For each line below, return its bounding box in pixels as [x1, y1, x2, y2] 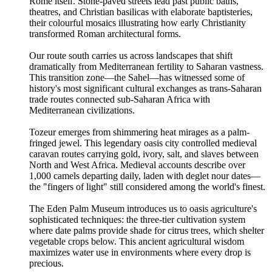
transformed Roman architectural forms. [29, 28, 181, 39]
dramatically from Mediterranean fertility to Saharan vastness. [29, 61, 263, 72]
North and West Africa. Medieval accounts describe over [29, 159, 245, 170]
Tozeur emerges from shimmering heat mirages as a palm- [29, 126, 250, 137]
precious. [29, 257, 64, 268]
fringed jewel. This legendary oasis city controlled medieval [29, 137, 257, 148]
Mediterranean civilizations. [29, 104, 135, 115]
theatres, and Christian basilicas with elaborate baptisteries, [29, 6, 253, 17]
